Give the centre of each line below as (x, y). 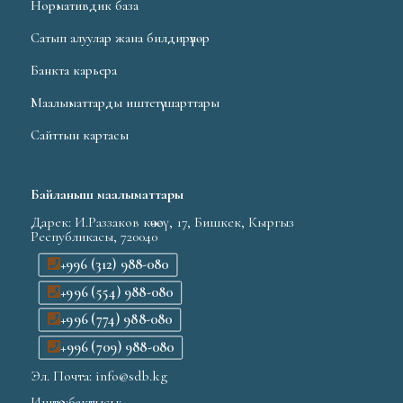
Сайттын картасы (80, 135)
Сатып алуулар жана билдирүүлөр (121, 38)
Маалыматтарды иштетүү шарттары (125, 103)
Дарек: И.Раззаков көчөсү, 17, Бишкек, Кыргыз (163, 223)
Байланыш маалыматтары (107, 195)
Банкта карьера (74, 71)
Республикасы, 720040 (94, 237)
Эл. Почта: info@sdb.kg (99, 376)
